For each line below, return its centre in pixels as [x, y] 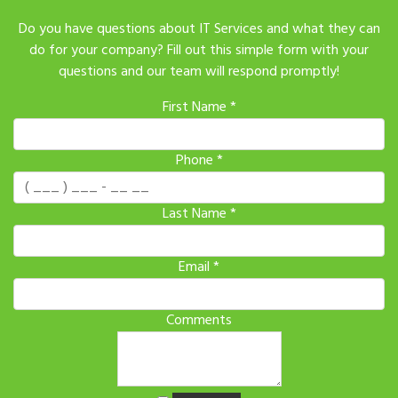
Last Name [196, 214]
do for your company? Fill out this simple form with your [199, 51]
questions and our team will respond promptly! [199, 72]
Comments [199, 321]
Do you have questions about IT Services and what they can [199, 29]
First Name [196, 107]
